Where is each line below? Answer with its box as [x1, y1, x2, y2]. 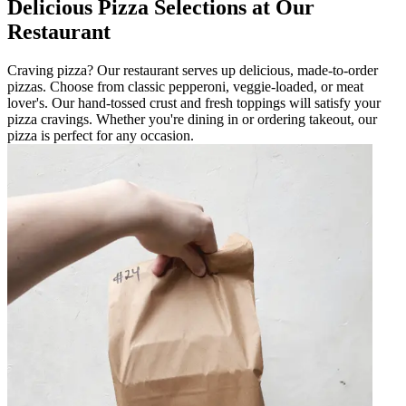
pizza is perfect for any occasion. [7, 127, 194, 143]
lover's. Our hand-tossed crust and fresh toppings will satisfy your [7, 94, 381, 111]
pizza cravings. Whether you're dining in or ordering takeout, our [7, 111, 377, 127]
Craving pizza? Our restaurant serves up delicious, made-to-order [7, 62, 378, 78]
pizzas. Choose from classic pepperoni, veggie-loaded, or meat [7, 78, 363, 94]
